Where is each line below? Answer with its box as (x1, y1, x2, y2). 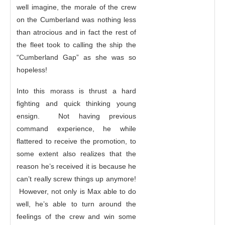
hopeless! (17, 65, 47, 74)
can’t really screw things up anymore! (17, 174, 136, 183)
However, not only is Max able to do (17, 187, 136, 195)
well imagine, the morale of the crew (17, 3, 136, 11)
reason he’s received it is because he (17, 162, 136, 170)
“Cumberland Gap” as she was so (17, 53, 136, 61)
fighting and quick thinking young (17, 99, 136, 107)
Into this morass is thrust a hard (17, 86, 136, 95)
